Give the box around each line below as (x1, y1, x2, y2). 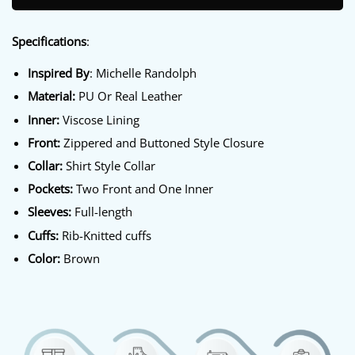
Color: (27, 250, 60, 267)
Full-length (71, 204, 132, 221)
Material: (27, 88, 75, 105)
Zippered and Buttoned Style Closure (59, 134, 264, 151)
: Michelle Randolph (89, 65, 197, 82)
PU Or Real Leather (74, 88, 182, 105)
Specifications (12, 33, 86, 51)
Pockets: (27, 181, 73, 198)
